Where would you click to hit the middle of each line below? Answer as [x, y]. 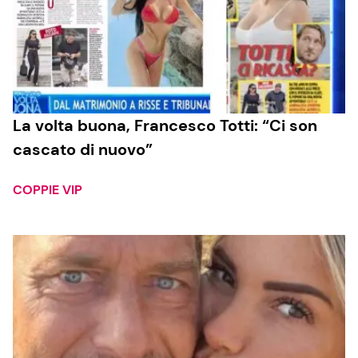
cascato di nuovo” [83, 149]
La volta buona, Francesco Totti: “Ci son [165, 125]
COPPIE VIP [48, 189]
